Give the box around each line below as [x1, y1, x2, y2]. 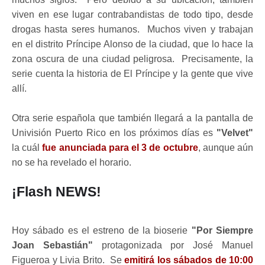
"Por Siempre [191, 225, 254, 235]
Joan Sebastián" [12, 240, 93, 250]
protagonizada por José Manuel [92, 240, 254, 250]
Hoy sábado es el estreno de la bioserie [12, 225, 192, 235]
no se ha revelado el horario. [12, 157, 131, 167]
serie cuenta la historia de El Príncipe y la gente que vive [12, 69, 253, 79]
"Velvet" [216, 128, 253, 138]
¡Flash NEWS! [12, 184, 101, 199]
